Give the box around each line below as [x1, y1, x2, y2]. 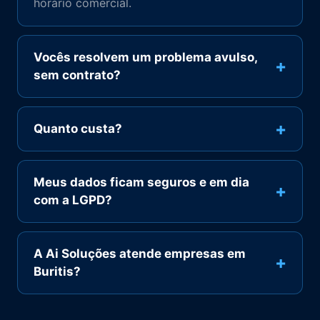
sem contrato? [34, 68, 121, 82]
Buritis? [34, 264, 81, 279]
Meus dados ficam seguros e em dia [34, 175, 249, 189]
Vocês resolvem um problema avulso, [34, 50, 257, 64]
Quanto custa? [34, 121, 122, 136]
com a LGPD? [34, 193, 112, 207]
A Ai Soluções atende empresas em [34, 246, 246, 261]
